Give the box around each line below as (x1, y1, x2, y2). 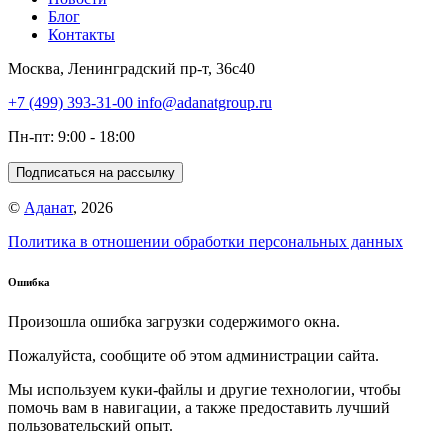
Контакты (48, 26, 115, 44)
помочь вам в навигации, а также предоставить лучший (8, 399, 390, 417)
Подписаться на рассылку (16, 165, 175, 181)
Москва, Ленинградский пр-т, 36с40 (8, 60, 255, 78)
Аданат (24, 199, 73, 217)
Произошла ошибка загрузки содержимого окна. (8, 313, 340, 331)
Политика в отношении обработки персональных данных (8, 233, 403, 251)
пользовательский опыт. (8, 417, 173, 435)
